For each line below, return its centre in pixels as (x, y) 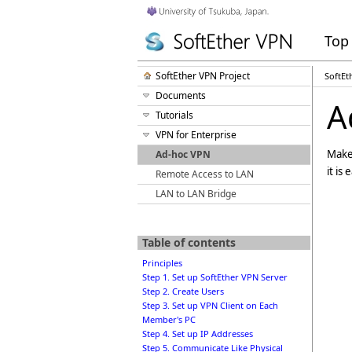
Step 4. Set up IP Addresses (198, 334)
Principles (162, 263)
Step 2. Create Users (183, 291)
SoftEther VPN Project (203, 76)
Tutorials (174, 115)
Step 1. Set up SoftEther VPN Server (215, 277)
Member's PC (169, 320)
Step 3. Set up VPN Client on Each (210, 306)
